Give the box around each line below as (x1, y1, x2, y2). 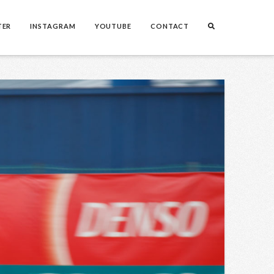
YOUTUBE (94, 22, 131, 30)
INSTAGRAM (30, 22, 76, 30)
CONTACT (150, 22, 190, 30)
